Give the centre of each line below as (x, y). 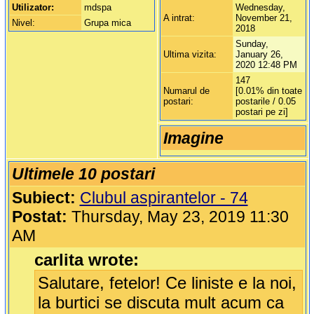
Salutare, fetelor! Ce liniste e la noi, (167, 283)
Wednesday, (260, 8)
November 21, (264, 18)
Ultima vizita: (190, 55)
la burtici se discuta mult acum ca (161, 303)
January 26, (259, 55)
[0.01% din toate (268, 91)
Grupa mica (107, 23)
